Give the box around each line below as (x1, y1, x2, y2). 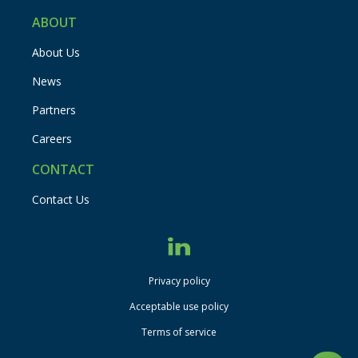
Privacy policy (148, 274, 210, 288)
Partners (32, 102, 77, 118)
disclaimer (213, 279, 262, 292)
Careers (32, 131, 73, 147)
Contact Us (32, 192, 90, 208)
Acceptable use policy (129, 300, 229, 314)
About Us (32, 45, 81, 61)
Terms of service (141, 325, 217, 340)
